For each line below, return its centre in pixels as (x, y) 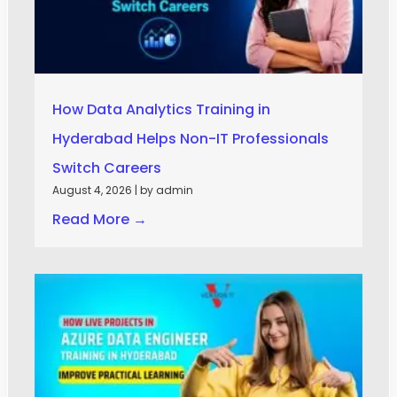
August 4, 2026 (92, 190)
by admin (167, 190)
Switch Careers (107, 167)
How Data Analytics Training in (161, 109)
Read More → (100, 219)
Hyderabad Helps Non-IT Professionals (191, 138)
